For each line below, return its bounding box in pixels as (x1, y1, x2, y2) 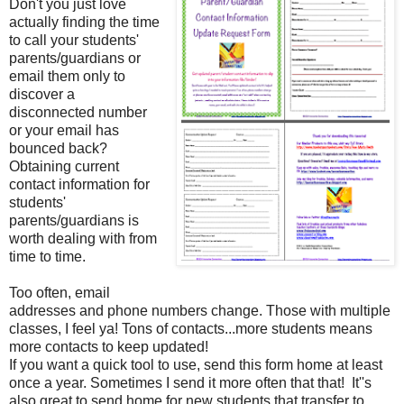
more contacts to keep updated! (9, 338, 208, 354)
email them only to (9, 68, 125, 84)
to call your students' (9, 32, 139, 48)
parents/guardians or (9, 50, 141, 66)
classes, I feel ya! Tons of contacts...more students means (9, 320, 372, 336)
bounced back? (9, 140, 107, 156)
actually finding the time (9, 14, 160, 30)
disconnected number (9, 104, 147, 120)
